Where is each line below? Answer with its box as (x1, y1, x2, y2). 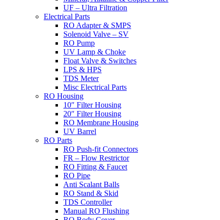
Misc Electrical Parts (63, 83, 127, 92)
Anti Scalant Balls (63, 180, 119, 189)
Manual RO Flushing (63, 207, 129, 216)
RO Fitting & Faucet (63, 163, 127, 171)
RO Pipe (63, 171, 90, 180)
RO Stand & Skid (63, 189, 118, 198)
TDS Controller (63, 198, 112, 207)
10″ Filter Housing (63, 101, 121, 110)
